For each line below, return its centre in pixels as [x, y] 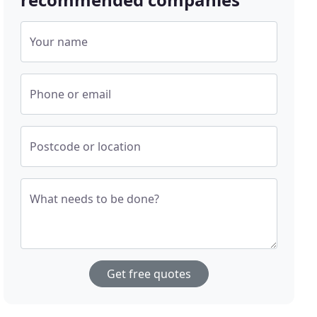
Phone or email [71, 94]
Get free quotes [149, 274]
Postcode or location [86, 147]
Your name [59, 42]
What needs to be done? [95, 199]
